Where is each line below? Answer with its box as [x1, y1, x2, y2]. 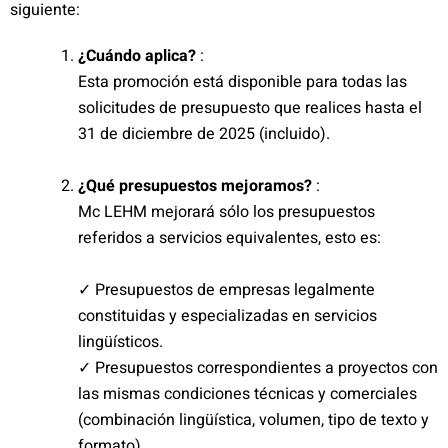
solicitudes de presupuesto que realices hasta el [78, 96, 422, 120]
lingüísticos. [78, 330, 163, 354]
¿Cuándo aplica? [78, 44, 200, 68]
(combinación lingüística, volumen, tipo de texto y [78, 408, 429, 432]
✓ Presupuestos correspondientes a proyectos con [78, 356, 438, 380]
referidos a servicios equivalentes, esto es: [78, 226, 381, 250]
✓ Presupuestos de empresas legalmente [78, 278, 375, 302]
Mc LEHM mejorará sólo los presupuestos [78, 200, 375, 224]
